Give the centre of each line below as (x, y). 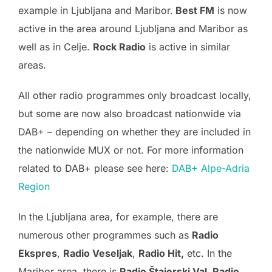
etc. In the (208, 253)
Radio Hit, (161, 253)
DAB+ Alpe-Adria (211, 168)
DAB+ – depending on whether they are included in (134, 132)
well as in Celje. (56, 47)
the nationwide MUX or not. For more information (131, 150)
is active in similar (188, 47)
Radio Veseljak (98, 253)
